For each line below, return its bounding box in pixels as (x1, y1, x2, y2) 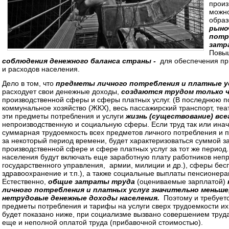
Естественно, (2, 177, 48, 186)
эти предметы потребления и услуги (2, 112, 126, 120)
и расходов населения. (2, 65, 80, 73)
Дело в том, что (2, 79, 56, 87)
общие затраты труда (48, 177, 137, 186)
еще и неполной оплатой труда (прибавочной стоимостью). (2, 218, 203, 226)
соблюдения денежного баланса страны (2, 57, 153, 65)
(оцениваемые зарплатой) (137, 177, 227, 186)
